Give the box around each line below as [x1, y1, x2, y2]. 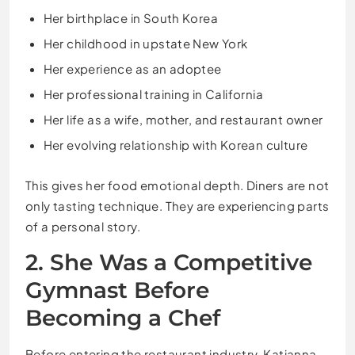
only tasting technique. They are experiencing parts [25, 198, 330, 214]
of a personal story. [25, 219, 140, 235]
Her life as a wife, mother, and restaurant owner [43, 111, 323, 127]
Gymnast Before [25, 277, 209, 304]
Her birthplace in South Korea [43, 10, 219, 25]
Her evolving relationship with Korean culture [43, 136, 308, 152]
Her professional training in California [43, 86, 264, 101]
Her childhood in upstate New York [43, 35, 248, 51]
